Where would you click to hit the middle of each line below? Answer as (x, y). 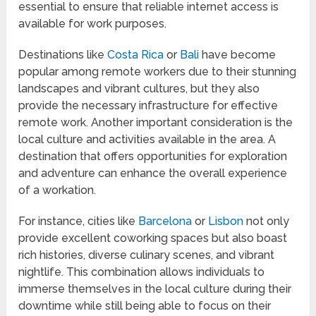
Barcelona (165, 221)
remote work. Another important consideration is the (156, 123)
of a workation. (57, 190)
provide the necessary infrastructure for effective (148, 106)
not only (267, 221)
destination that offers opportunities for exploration (153, 157)
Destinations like (63, 55)
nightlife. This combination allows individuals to (142, 272)
